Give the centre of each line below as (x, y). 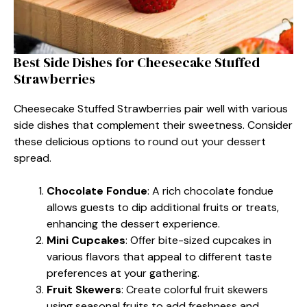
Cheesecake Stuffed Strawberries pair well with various (151, 108)
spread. (33, 158)
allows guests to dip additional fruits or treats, (163, 207)
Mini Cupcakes (86, 240)
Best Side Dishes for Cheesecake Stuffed (137, 62)
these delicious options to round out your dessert (140, 141)
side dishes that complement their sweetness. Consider (153, 125)
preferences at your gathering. (123, 273)
